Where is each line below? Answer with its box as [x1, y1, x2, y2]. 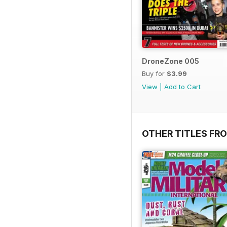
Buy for [142, 69, 167, 78]
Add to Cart [164, 82, 201, 91]
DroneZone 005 [142, 56, 199, 65]
